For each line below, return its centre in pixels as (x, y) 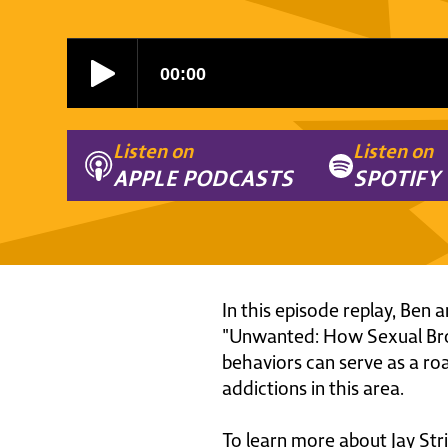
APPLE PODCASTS (203, 178)
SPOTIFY (397, 178)
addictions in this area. (313, 388)
